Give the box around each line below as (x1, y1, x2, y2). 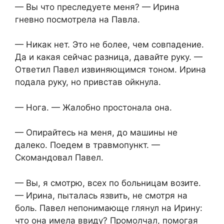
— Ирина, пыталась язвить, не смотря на (15, 190, 187, 200)
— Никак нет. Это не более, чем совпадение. (15, 39, 204, 50)
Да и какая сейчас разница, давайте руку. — (15, 52, 202, 62)
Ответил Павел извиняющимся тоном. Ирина (15, 64, 206, 75)
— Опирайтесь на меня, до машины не (15, 127, 177, 138)
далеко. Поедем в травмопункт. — (15, 140, 160, 150)
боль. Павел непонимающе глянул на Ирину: (15, 202, 202, 213)
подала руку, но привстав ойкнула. (15, 77, 161, 87)
